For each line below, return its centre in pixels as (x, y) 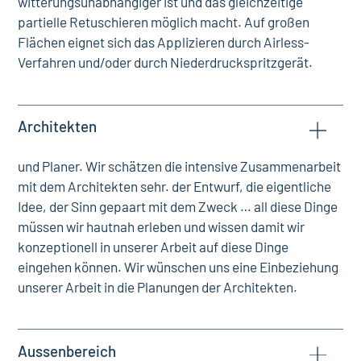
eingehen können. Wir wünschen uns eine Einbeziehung (178, 266)
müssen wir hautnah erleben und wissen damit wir (162, 226)
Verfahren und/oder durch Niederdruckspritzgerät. (166, 62)
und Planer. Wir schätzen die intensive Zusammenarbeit (180, 166)
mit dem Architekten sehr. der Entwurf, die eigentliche (175, 186)
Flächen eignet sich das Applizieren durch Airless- (164, 42)
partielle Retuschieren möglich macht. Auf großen (164, 22)
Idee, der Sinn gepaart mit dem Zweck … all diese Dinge (178, 206)
